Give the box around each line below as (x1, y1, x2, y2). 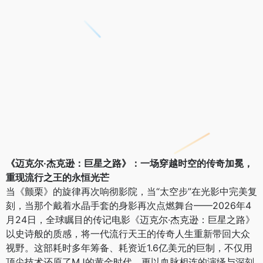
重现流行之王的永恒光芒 (6, 171, 109, 184)
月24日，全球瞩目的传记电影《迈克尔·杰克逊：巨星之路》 (6, 214, 255, 226)
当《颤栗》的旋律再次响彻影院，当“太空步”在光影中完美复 (6, 186, 257, 198)
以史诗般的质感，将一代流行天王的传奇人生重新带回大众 (6, 228, 250, 240)
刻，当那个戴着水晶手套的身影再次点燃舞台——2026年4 (6, 200, 251, 212)
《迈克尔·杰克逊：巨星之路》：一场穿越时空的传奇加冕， (6, 157, 253, 170)
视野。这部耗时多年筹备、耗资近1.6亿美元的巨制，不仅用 (6, 242, 252, 254)
